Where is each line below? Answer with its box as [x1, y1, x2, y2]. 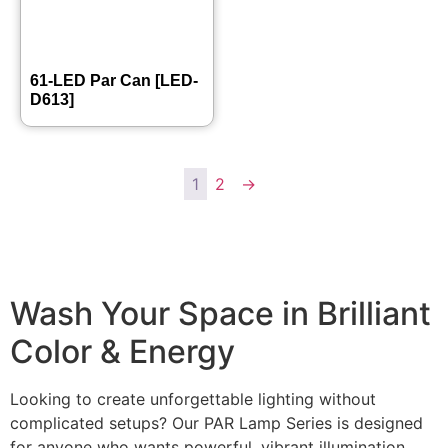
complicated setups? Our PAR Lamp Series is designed [10, 413, 423, 433]
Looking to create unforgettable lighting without [10, 389, 376, 409]
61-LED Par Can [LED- [30, 72, 198, 89]
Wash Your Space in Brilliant [10, 294, 431, 333]
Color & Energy [10, 332, 235, 371]
